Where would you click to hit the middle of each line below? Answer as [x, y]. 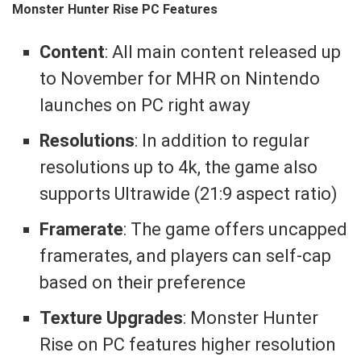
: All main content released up [223, 52]
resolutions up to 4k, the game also [179, 167]
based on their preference [143, 282]
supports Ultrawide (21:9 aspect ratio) [189, 193]
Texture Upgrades [112, 317]
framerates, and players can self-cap [186, 255]
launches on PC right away [145, 105]
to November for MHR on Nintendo [180, 78]
